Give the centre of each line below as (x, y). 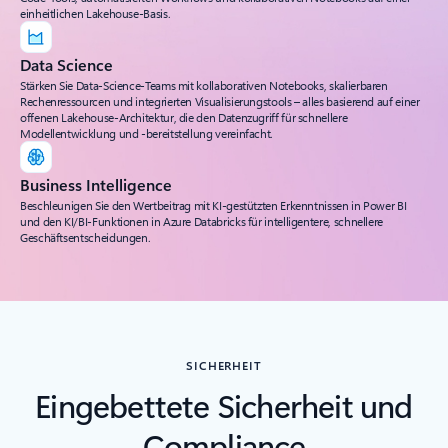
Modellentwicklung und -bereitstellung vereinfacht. (146, 132)
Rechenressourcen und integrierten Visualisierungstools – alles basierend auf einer (220, 100)
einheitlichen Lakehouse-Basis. (95, 12)
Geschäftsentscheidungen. (85, 236)
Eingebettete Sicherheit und (224, 404)
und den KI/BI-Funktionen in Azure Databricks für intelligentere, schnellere (202, 220)
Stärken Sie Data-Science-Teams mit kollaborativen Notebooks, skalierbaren (204, 84)
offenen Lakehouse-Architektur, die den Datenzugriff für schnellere (184, 116)
